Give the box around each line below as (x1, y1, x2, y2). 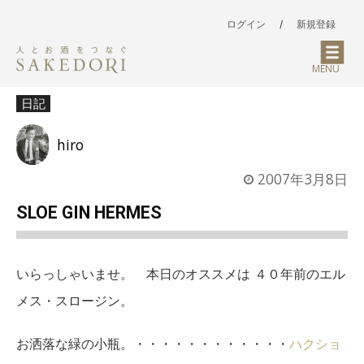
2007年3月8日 (258, 169, 348, 189)
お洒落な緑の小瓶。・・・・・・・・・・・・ (16, 335, 289, 352)
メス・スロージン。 (16, 292, 146, 309)
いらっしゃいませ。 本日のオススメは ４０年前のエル (16, 265, 345, 282)
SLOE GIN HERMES (16, 201, 162, 223)
